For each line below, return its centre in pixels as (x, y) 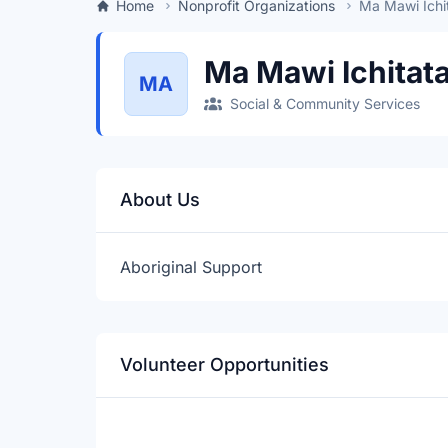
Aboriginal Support (191, 267)
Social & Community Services (324, 103)
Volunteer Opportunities (224, 364)
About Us (160, 199)
